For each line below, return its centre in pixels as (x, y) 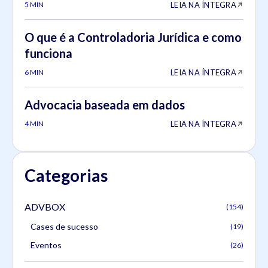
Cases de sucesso (64, 226)
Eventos (46, 245)
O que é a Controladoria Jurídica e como (133, 37)
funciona (48, 53)
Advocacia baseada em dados (105, 104)
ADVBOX (45, 206)
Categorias (66, 175)
